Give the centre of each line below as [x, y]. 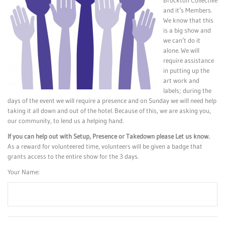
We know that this [188, 20]
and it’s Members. [188, 10]
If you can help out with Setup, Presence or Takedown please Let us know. [108, 136]
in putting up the [186, 70]
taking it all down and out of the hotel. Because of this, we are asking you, [109, 110]
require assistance [189, 60]
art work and [181, 80]
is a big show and [187, 30]
